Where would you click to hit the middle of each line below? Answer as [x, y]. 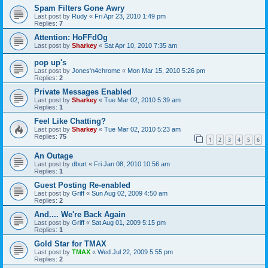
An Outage [54, 156]
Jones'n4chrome [96, 70]
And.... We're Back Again [80, 215]
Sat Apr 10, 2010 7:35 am [141, 45]
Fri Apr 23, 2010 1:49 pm [130, 16]
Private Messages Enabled [83, 92]
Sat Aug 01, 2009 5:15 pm [129, 223]
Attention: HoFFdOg [71, 37]
